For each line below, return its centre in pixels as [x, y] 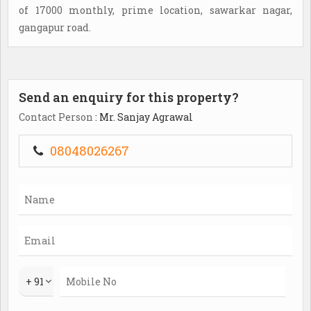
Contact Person [56, 117]
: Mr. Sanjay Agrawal [143, 117]
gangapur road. [55, 27]
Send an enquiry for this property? [129, 97]
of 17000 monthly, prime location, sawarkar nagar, [155, 10]
